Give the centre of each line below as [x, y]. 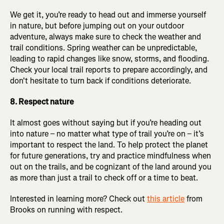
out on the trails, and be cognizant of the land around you [111, 166]
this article [166, 198]
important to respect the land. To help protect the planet [109, 144]
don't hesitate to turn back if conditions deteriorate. [100, 80]
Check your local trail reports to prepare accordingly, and [109, 69]
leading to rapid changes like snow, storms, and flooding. [109, 58]
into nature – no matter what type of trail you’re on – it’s [107, 133]
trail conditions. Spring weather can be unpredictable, [103, 47]
